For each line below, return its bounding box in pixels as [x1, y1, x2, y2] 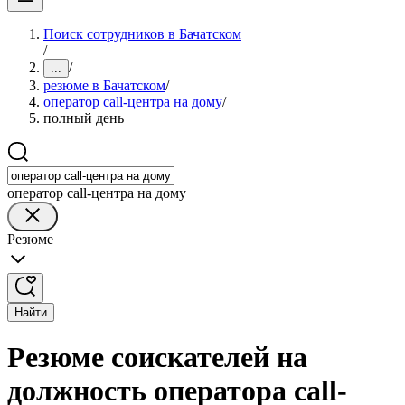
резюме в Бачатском [43, 78, 165, 93]
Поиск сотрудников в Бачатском [43, 26, 241, 42]
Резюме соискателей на [7, 341, 307, 374]
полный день [43, 110, 124, 126]
